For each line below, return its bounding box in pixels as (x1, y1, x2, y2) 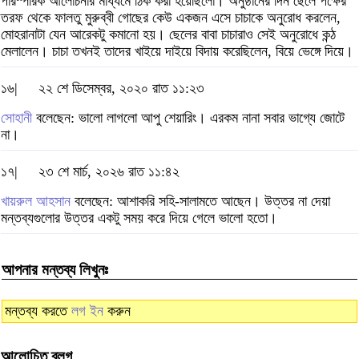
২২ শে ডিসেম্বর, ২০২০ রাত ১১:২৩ (38, 80, 204, 97)
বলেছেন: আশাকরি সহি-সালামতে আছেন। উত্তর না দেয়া (71, 193, 330, 210)
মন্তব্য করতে (5, 303, 71, 320)
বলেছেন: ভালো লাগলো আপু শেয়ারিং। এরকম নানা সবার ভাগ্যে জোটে (32, 110, 345, 127)
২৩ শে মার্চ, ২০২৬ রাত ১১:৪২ (38, 163, 179, 180)
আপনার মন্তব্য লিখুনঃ (2, 260, 108, 278)
